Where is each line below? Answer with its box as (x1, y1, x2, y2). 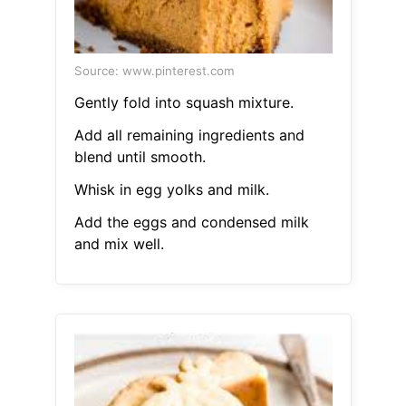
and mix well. (73, 235, 164, 254)
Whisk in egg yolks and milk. (73, 180, 269, 199)
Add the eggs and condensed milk (73, 213, 309, 232)
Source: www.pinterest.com (73, 63, 235, 79)
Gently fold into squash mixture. (73, 93, 294, 112)
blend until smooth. (73, 148, 206, 167)
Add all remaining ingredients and (73, 126, 304, 145)
